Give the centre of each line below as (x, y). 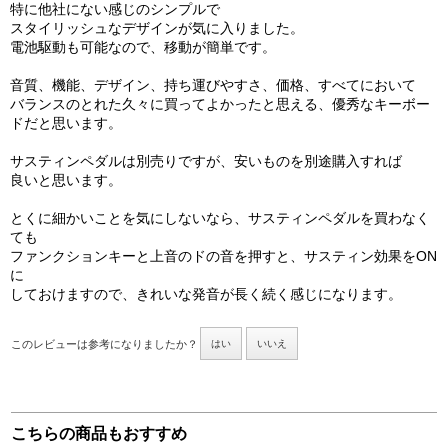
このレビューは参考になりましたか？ (104, 344)
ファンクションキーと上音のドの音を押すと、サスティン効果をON (223, 256)
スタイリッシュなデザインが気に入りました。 (157, 28)
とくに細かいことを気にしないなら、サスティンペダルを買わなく (220, 218)
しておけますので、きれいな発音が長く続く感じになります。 (206, 294)
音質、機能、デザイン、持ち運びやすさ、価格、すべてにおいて (213, 85)
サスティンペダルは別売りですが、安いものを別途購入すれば (206, 161)
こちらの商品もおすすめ (99, 434)
